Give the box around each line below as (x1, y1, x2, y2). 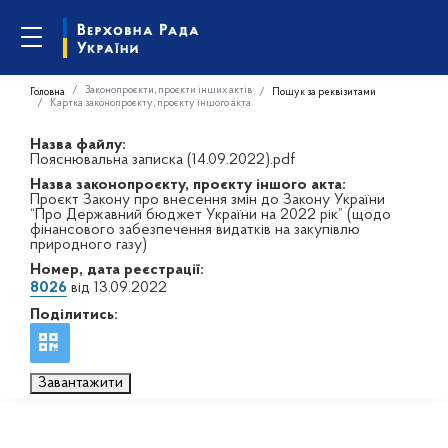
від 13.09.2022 (67, 280, 167, 296)
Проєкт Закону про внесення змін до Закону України (30, 192, 385, 208)
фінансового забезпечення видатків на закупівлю (30, 222, 360, 238)
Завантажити (38, 375, 123, 391)
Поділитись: (30, 307, 118, 323)
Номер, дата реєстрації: (30, 262, 204, 278)
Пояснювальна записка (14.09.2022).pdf (30, 152, 295, 168)
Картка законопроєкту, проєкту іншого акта (50, 97, 251, 109)
